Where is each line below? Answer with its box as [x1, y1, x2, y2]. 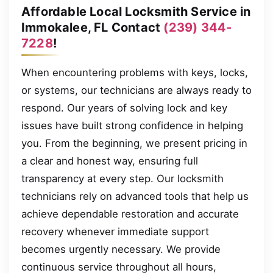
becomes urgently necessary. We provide [21, 243, 221, 255]
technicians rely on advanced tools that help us [21, 190, 249, 202]
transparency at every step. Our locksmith [21, 172, 224, 185]
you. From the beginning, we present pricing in [21, 136, 247, 149]
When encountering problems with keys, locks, [21, 66, 248, 79]
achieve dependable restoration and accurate [21, 207, 239, 220]
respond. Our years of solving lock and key [21, 101, 227, 114]
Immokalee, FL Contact [21, 19, 164, 35]
